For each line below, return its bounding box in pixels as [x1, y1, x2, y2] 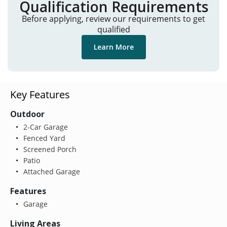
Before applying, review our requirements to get [22, 13, 205, 25]
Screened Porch [21, 144, 77, 154]
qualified [97, 24, 130, 35]
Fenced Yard [21, 133, 65, 143]
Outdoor [10, 108, 45, 120]
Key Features [10, 87, 70, 101]
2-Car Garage [21, 122, 68, 132]
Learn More [93, 42, 134, 52]
